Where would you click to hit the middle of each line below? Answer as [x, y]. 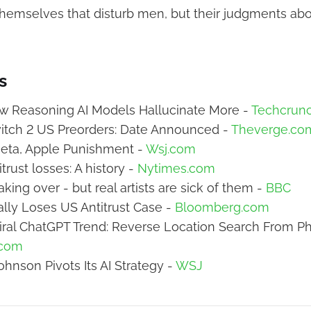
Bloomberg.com [222, 207]
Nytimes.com [176, 168]
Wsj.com [171, 149]
